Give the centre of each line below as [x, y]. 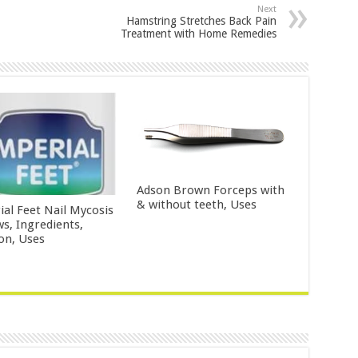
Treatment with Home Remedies [198, 34]
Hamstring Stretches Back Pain [201, 21]
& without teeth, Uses [197, 205]
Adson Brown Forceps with [211, 191]
